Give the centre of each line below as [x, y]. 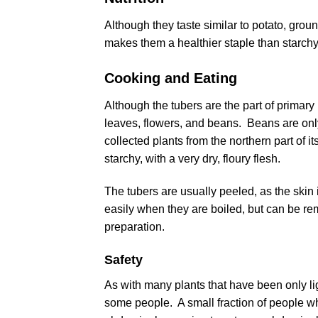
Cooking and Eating [171, 78]
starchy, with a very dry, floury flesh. [192, 158]
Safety [124, 260]
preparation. [135, 226]
